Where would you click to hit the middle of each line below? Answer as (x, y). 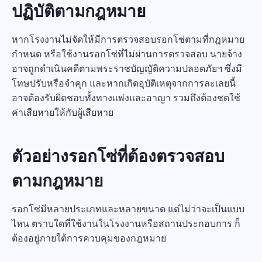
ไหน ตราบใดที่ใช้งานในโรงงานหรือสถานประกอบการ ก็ (126, 223)
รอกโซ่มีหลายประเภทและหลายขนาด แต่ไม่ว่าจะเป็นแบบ (128, 209)
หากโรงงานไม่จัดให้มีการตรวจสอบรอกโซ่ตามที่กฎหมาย (128, 39)
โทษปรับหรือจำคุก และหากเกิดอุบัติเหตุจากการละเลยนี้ (124, 83)
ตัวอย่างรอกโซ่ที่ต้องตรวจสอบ (118, 156)
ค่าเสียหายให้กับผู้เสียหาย (63, 112)
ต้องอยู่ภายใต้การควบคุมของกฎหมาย (89, 238)
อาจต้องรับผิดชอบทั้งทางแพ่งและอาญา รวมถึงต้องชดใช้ (126, 98)
